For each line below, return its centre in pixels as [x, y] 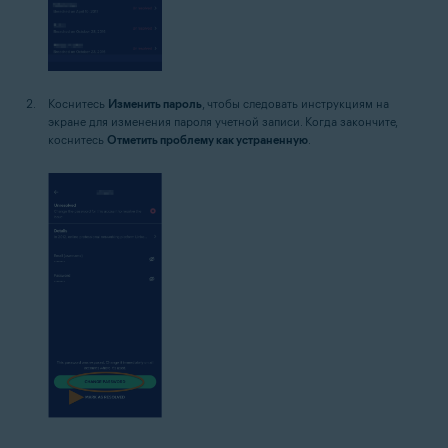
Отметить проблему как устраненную [207, 139]
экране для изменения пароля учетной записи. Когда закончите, [222, 121]
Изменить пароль [155, 103]
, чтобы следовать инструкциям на [295, 103]
